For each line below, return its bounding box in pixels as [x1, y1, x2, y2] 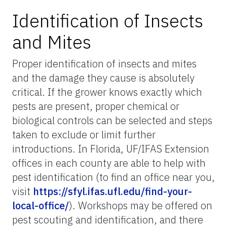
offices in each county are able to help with [12, 156, 206, 170]
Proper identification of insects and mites [12, 56, 197, 70]
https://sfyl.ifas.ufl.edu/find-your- [33, 184, 192, 198]
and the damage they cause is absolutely [12, 70, 195, 85]
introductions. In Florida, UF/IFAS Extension [12, 141, 209, 156]
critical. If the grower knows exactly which [12, 85, 202, 99]
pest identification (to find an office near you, [12, 170, 215, 184]
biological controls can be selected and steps [12, 113, 212, 127]
